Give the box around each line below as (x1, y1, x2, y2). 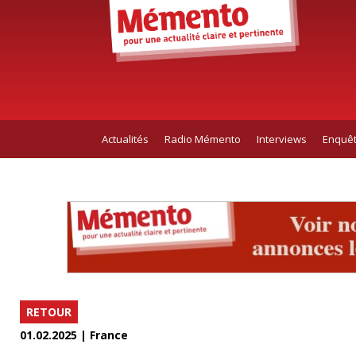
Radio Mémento (164, 131, 241, 146)
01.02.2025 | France (20, 327, 128, 343)
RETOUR (26, 304, 72, 320)
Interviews (256, 131, 307, 146)
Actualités (101, 131, 149, 146)
